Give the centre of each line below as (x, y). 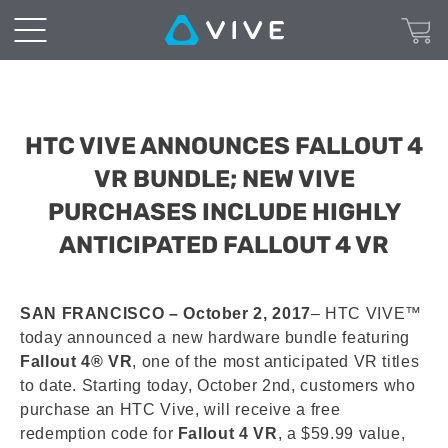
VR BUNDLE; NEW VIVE (224, 179)
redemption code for (99, 433)
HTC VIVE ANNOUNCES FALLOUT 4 (224, 146)
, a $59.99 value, (341, 433)
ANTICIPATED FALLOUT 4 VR (224, 245)
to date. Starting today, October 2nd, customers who (218, 385)
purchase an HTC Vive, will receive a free (180, 409)
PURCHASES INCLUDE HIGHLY (224, 212)
